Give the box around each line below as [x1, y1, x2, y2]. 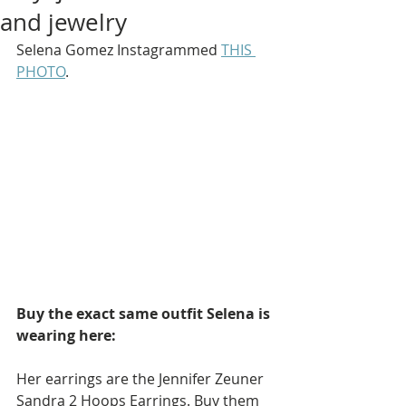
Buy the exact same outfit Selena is [16, 304, 274, 324]
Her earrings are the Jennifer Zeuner [16, 369, 267, 389]
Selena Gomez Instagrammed [16, 40, 221, 60]
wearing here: [16, 325, 120, 345]
